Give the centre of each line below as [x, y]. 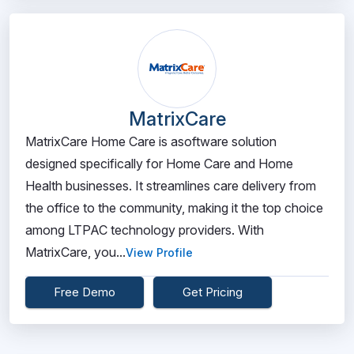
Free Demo [85, 292]
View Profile [159, 252]
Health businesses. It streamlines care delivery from [171, 186]
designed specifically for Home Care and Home [159, 164]
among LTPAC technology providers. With [145, 230]
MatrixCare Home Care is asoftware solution [151, 141]
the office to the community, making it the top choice [174, 208]
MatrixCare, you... [75, 252]
